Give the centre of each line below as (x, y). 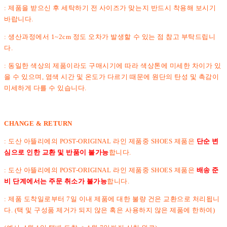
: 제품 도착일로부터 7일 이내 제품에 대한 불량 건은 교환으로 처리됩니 (112, 199)
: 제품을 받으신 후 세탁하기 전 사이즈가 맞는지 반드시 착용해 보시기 (110, 8)
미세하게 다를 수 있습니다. (45, 88)
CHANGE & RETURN (38, 123)
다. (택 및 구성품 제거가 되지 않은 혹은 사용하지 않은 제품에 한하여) (110, 210)
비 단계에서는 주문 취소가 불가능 (56, 181)
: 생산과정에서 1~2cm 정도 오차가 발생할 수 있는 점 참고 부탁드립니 (110, 36)
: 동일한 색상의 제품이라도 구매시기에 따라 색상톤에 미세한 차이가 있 (113, 65)
